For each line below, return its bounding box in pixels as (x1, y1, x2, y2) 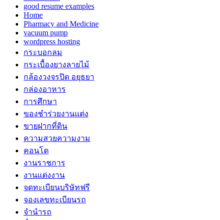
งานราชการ (24, 158, 65, 167)
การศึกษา (24, 97, 57, 106)
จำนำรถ (24, 207, 52, 216)
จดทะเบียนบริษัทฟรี (24, 183, 90, 192)
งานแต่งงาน (24, 170, 65, 179)
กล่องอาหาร (24, 84, 66, 93)
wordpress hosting (24, 37, 80, 46)
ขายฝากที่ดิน (24, 121, 67, 130)
